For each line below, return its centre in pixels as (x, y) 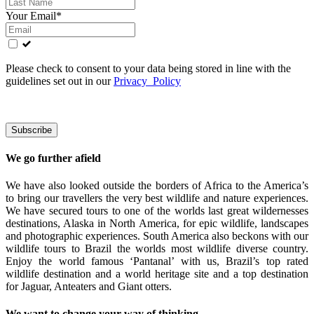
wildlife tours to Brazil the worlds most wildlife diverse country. (157, 249)
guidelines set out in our (60, 81)
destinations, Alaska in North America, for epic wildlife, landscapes (157, 224)
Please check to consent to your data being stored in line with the (148, 68)
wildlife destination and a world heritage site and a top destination (157, 274)
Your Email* (34, 15)
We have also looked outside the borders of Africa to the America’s (157, 186)
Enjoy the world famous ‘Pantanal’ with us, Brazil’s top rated (157, 261)
